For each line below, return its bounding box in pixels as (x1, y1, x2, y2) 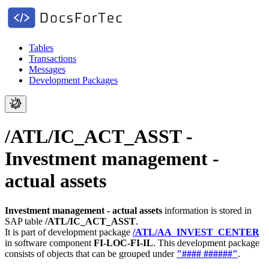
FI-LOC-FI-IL (94, 237, 153, 248)
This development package (158, 237, 259, 248)
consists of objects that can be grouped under (5, 248, 177, 259)
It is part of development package (5, 226, 133, 237)
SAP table (5, 216, 45, 226)
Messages (29, 64, 65, 74)
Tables (29, 43, 53, 53)
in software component (5, 237, 94, 248)
